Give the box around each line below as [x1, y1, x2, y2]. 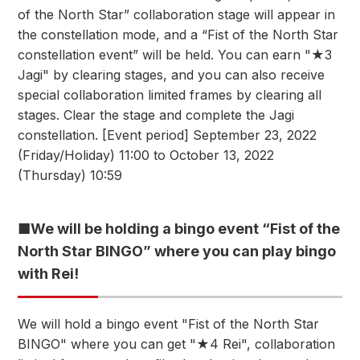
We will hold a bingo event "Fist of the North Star [18, 316, 319, 332]
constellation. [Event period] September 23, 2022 [18, 127, 317, 143]
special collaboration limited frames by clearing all [18, 87, 321, 103]
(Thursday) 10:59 [18, 167, 122, 183]
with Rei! [18, 265, 79, 282]
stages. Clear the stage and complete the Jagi [18, 107, 294, 123]
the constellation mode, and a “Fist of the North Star [18, 27, 338, 43]
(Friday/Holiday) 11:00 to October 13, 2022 [18, 147, 274, 163]
